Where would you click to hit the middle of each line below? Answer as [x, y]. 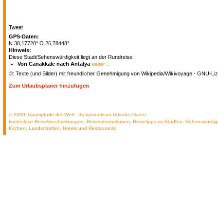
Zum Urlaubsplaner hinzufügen [50, 86]
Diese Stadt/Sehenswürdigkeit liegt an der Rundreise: [71, 57]
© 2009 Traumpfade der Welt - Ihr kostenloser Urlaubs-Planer [77, 115]
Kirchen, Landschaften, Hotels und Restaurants [62, 128]
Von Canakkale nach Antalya [54, 64]
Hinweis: [20, 50]
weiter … [101, 64]
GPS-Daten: [24, 36]
